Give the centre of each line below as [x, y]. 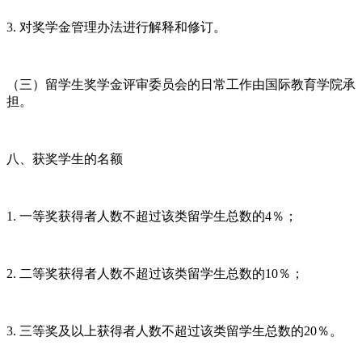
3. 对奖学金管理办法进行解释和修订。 [116, 27]
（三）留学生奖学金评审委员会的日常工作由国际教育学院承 [181, 84]
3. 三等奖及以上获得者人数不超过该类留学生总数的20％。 [175, 330]
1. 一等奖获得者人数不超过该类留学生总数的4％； [152, 216]
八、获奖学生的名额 [65, 158]
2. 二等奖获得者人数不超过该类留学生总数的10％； [155, 273]
